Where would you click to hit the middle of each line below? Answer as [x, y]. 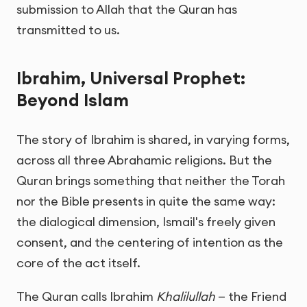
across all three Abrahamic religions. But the [144, 160]
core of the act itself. [78, 263]
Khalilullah [186, 297]
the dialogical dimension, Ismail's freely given [146, 222]
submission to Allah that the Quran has [127, 10]
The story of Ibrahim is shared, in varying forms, [153, 140]
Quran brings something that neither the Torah [151, 181]
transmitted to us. [68, 30]
